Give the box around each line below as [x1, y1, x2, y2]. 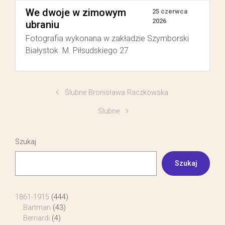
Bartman [23, 203, 51, 212]
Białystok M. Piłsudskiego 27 [26, 45, 129, 55]
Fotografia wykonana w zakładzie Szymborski [26, 33, 189, 43]
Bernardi [23, 214, 50, 223]
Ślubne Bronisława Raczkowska [65, 88, 169, 97]
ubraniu [26, 18, 59, 31]
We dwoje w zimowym [26, 6, 126, 19]
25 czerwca [152, 7, 188, 15]
